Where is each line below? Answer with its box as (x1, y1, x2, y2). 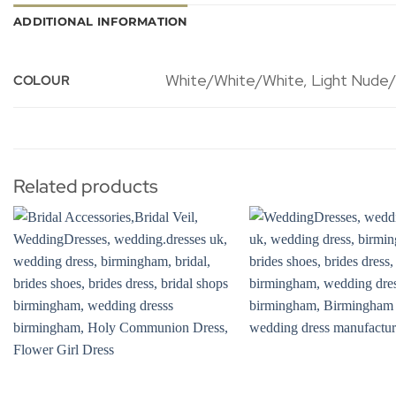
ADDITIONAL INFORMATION (13, 14, 188, 28)
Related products (13, 173, 158, 198)
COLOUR (13, 71, 70, 88)
